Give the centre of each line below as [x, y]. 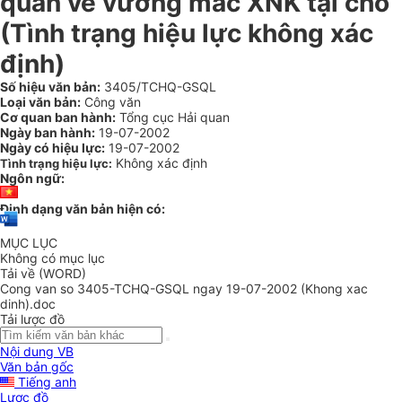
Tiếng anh [45, 382]
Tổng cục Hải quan [173, 117]
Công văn [111, 102]
